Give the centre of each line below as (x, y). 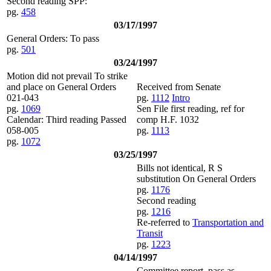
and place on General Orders (61, 87)
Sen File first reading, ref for (191, 109)
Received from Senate (179, 87)
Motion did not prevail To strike (67, 76)
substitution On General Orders (196, 179)
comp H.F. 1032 (168, 120)
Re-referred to (165, 223)
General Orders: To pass (53, 39)
